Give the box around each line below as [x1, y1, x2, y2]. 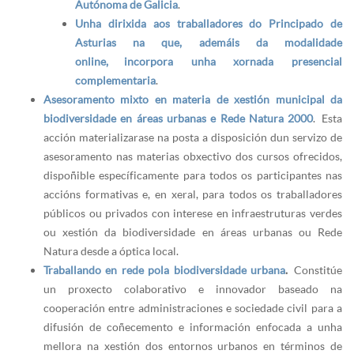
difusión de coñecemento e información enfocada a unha [43, 320, 342, 334]
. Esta [313, 111, 343, 126]
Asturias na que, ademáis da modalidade [75, 36, 342, 50]
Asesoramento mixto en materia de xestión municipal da [43, 92, 342, 107]
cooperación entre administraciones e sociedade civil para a [43, 301, 342, 315]
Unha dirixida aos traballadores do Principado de [75, 17, 342, 31]
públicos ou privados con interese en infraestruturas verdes [43, 206, 342, 220]
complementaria [75, 73, 156, 88]
